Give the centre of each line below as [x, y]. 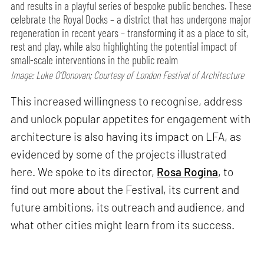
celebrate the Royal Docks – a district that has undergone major [131, 19]
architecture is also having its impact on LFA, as [126, 137]
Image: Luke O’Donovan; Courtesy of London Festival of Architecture [128, 75]
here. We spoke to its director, [84, 172]
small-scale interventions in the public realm [95, 60]
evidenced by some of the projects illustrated [119, 154]
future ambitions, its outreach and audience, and [128, 207]
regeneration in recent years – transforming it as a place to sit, [130, 33]
